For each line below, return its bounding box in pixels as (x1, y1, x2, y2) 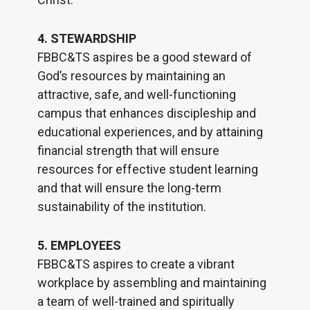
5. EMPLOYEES (37, 238, 121, 253)
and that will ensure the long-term (37, 181, 221, 196)
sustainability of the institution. (37, 199, 206, 215)
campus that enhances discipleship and (37, 106, 256, 121)
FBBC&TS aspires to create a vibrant (37, 257, 235, 272)
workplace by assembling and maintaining (37, 275, 266, 291)
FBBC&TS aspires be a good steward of (37, 50, 252, 65)
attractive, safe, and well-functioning (37, 87, 236, 102)
